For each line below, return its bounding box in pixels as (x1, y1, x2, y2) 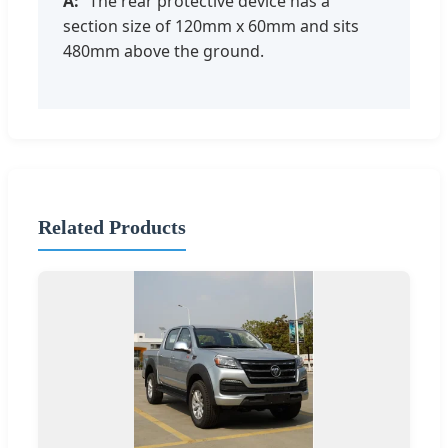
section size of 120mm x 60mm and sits (63, 15, 359, 38)
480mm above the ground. (63, 40, 264, 63)
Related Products (38, 215, 186, 238)
